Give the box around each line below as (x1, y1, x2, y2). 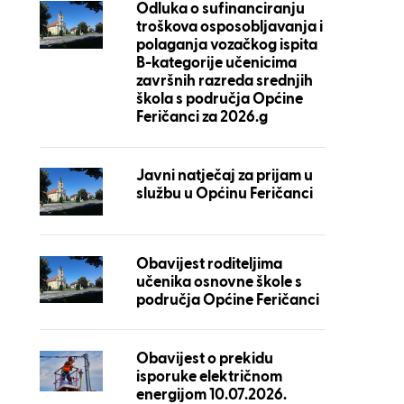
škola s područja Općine (135, 92, 303, 108)
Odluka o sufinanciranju (135, 2, 305, 18)
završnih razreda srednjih (135, 74, 313, 90)
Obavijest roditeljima (135, 256, 282, 272)
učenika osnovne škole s (135, 274, 302, 290)
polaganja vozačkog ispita (135, 38, 317, 54)
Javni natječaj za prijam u (135, 169, 313, 185)
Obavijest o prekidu (135, 351, 273, 367)
